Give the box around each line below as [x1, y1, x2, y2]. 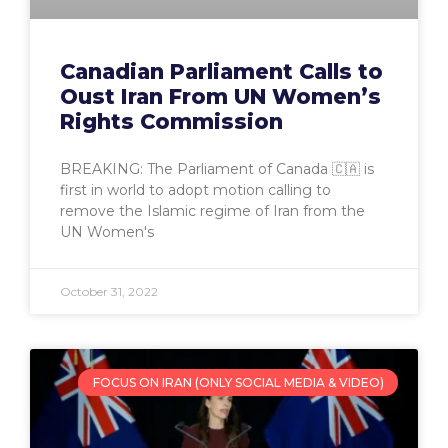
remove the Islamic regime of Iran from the [60, 202, 365, 221]
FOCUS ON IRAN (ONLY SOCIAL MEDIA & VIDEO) [92, 374, 384, 390]
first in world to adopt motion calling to [60, 181, 331, 200]
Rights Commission [60, 109, 283, 135]
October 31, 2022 [60, 284, 158, 300]
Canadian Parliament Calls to [60, 59, 383, 85]
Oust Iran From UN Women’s [60, 84, 381, 110]
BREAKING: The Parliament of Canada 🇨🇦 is [60, 160, 374, 179]
